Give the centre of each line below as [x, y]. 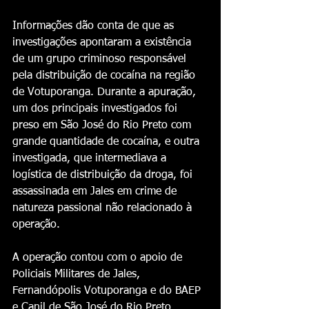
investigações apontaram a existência [103, 43]
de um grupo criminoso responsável [101, 59]
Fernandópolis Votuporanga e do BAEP [108, 291]
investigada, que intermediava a [91, 159]
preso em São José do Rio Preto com [103, 126]
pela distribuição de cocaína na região [106, 76]
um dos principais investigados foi [97, 109]
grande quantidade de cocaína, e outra [108, 142]
